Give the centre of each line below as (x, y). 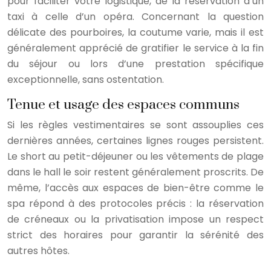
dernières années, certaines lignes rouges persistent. (135, 140)
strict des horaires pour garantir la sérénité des (135, 235)
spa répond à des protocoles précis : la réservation (135, 203)
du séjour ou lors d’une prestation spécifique (135, 64)
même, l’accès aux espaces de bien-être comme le (135, 188)
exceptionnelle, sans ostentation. (86, 79)
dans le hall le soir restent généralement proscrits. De (135, 172)
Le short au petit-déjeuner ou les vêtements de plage (135, 156)
